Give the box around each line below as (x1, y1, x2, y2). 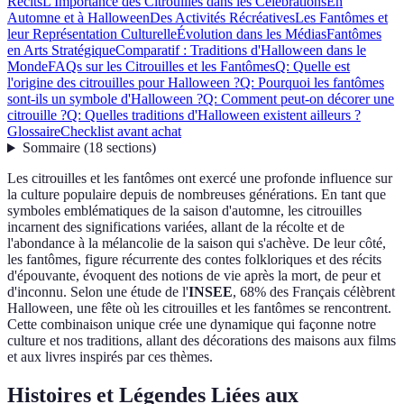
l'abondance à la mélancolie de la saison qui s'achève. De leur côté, (7, 235, 386, 252)
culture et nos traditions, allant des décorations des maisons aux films (7, 333, 396, 349)
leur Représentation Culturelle (7, 26, 177, 42)
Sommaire (22, 140, 80, 156)
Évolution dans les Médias (177, 26, 326, 42)
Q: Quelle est (275, 59, 350, 75)
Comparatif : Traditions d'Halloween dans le (115, 42, 366, 59)
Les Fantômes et (295, 10, 388, 26)
